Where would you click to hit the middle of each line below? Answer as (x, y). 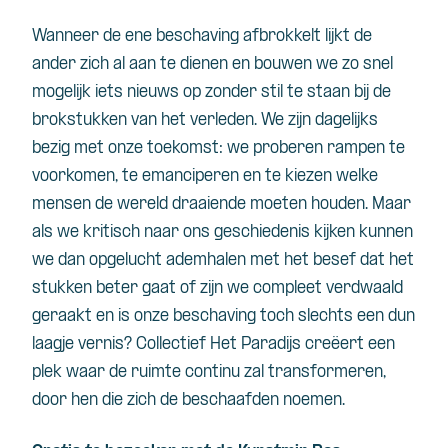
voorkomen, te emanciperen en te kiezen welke (205, 176)
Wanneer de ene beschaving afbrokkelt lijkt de (202, 36)
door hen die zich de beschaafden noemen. (188, 400)
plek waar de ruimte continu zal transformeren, (209, 372)
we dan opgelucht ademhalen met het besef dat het (223, 260)
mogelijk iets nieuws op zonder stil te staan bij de (211, 92)
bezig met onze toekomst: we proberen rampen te (218, 148)
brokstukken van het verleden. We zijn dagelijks (205, 120)
